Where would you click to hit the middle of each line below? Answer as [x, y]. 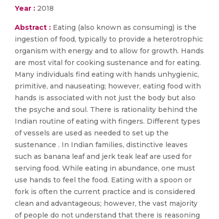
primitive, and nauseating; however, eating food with [108, 86]
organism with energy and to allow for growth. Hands [109, 51]
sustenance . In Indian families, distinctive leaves [101, 145]
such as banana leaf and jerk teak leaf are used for [103, 156]
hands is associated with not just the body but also [105, 98]
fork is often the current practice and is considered [105, 192]
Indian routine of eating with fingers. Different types [108, 121]
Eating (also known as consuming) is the [125, 27]
